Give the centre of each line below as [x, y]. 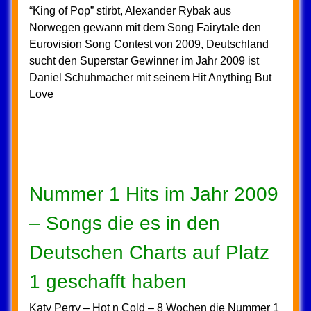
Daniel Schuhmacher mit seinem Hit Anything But [150, 77]
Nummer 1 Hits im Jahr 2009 [153, 194]
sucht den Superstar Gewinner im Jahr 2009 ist [144, 61]
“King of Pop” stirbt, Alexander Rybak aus [130, 11]
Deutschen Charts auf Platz [149, 252]
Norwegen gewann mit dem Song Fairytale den [145, 27]
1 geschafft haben [108, 281]
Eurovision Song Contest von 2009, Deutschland [149, 44]
